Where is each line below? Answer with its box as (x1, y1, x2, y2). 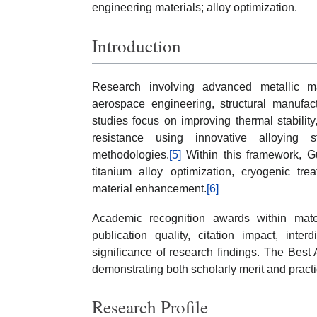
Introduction (92, 33, 181, 57)
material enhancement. (92, 182, 207, 195)
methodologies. (92, 148, 169, 161)
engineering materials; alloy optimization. (92, 1, 297, 13)
